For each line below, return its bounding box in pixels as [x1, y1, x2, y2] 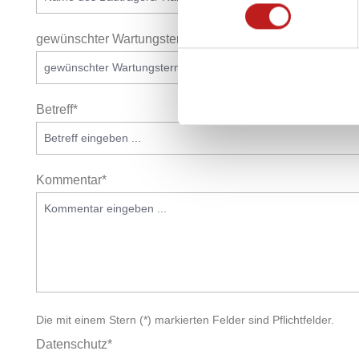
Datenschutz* [36, 337, 112, 351]
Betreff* [36, 103, 78, 116]
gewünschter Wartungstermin [36, 32, 201, 46]
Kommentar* [36, 173, 107, 187]
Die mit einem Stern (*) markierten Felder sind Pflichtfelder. [36, 313, 334, 326]
